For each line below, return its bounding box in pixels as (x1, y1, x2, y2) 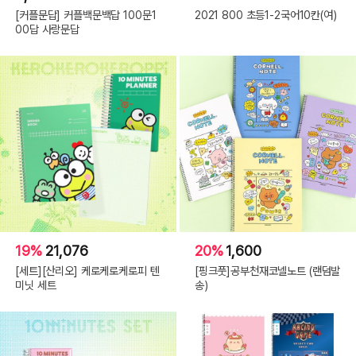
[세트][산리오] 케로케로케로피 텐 (15, 263, 160, 277)
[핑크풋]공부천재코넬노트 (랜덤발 (194, 263, 341, 277)
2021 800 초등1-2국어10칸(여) (194, 7, 337, 21)
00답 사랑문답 (15, 21, 79, 36)
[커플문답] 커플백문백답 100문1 (15, 7, 157, 21)
